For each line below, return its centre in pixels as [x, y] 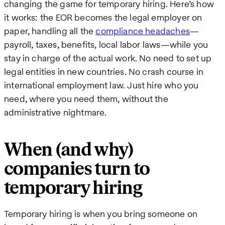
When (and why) [69, 150]
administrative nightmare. [55, 112]
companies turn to [77, 169]
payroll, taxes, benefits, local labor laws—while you [106, 44]
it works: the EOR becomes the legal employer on [103, 17]
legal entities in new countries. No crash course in [104, 71]
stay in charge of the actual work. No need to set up [108, 58]
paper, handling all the [50, 31]
